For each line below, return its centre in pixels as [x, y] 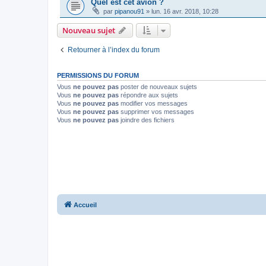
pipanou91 [129, 11]
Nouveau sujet [89, 30]
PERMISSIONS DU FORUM [98, 75]
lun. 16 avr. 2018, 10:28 [185, 11]
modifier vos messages [153, 103]
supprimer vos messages [156, 111]
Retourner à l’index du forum [114, 50]
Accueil [85, 205]
